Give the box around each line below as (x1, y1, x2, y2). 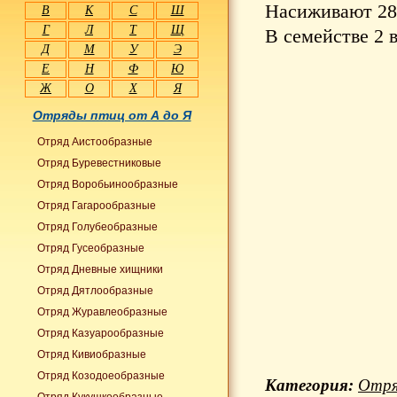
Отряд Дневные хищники (37, 263, 163, 276)
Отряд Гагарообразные (37, 199, 156, 212)
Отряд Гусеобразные (37, 242, 144, 254)
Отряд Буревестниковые (37, 157, 161, 169)
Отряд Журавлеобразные (37, 306, 167, 318)
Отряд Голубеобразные (37, 221, 158, 233)
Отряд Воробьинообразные (37, 178, 178, 191)
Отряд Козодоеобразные (37, 370, 165, 382)
